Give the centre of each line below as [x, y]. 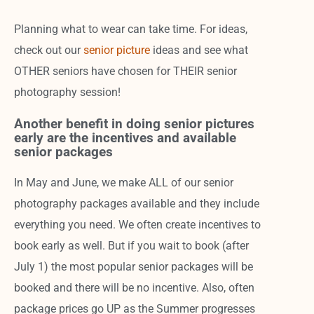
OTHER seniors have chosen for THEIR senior [126, 71]
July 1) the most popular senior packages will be [134, 266]
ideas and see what [201, 50]
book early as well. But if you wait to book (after [132, 245]
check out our [49, 50]
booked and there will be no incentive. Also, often [135, 287]
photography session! [68, 92]
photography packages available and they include [137, 203]
